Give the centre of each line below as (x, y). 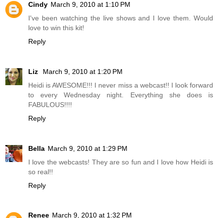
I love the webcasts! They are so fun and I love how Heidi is (121, 162)
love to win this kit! (56, 27)
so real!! (41, 172)
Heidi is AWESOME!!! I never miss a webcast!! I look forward (121, 85)
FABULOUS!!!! (50, 104)
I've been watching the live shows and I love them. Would (121, 18)
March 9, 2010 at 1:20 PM (83, 71)
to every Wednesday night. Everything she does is (121, 95)
